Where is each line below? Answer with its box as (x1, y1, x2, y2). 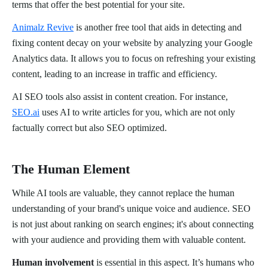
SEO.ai (12, 107, 39, 118)
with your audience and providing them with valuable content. (12, 234, 246, 245)
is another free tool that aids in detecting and (74, 22, 242, 33)
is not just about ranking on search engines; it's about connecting (12, 219, 254, 230)
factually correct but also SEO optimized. (12, 123, 167, 133)
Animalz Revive (12, 22, 74, 33)
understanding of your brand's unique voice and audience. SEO (12, 203, 251, 214)
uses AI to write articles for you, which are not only (39, 107, 235, 118)
